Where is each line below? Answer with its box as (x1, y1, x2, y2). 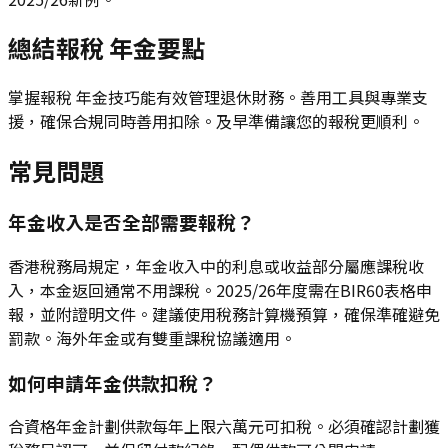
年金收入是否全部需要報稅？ (8, 208, 255, 236)
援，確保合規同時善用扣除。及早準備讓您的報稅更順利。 (8, 109, 424, 134)
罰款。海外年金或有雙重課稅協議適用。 (8, 325, 296, 350)
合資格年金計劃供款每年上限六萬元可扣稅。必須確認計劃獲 (8, 414, 440, 439)
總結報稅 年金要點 (8, 30, 205, 66)
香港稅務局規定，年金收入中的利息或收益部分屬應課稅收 (8, 253, 424, 278)
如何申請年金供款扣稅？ (8, 368, 217, 396)
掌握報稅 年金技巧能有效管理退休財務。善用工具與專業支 (8, 85, 428, 110)
